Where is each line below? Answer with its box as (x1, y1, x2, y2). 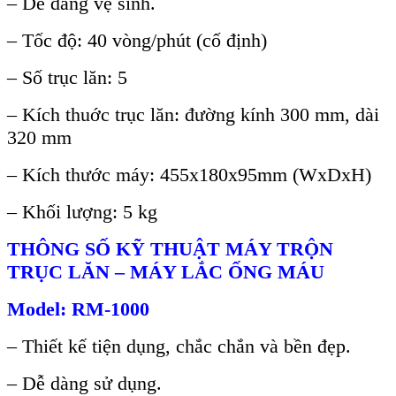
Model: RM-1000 (7, 298, 149, 321)
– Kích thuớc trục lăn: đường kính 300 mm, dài (7, 103, 379, 126)
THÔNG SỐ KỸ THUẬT (7, 238, 225, 261)
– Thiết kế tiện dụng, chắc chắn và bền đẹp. (7, 335, 351, 358)
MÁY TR (225, 238, 304, 261)
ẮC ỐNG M (194, 261, 296, 284)
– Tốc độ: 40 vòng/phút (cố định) (7, 29, 267, 52)
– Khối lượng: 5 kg (7, 201, 157, 224)
